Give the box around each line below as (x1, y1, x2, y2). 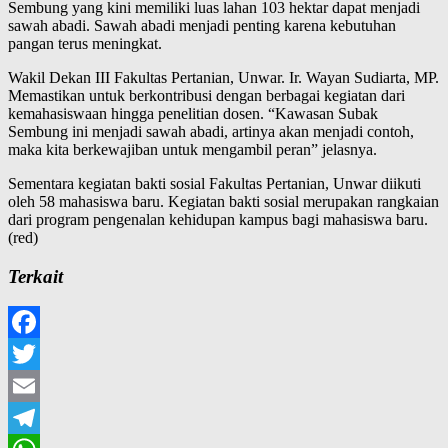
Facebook (8, 345, 70, 363)
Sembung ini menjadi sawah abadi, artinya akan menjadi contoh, (8, 122, 414, 140)
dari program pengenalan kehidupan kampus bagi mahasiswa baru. (8, 210, 428, 228)
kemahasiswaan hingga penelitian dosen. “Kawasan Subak (8, 104, 378, 122)
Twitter (8, 377, 53, 395)
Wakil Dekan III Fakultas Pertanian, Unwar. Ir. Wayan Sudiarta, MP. (8, 68, 439, 86)
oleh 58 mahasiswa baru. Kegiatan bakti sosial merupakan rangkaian (8, 192, 439, 210)
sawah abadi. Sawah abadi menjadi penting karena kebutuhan (8, 16, 396, 34)
